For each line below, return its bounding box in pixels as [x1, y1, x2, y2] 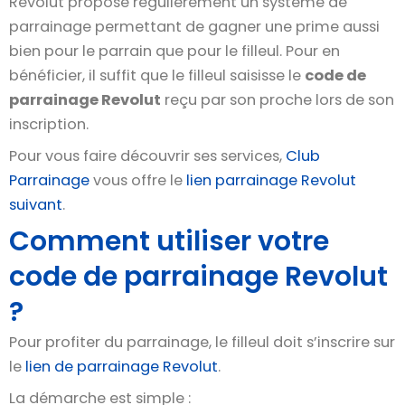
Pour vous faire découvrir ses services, [9, 145, 286, 166]
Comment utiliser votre [9, 222, 329, 261]
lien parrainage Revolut [186, 169, 356, 191]
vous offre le [89, 169, 186, 191]
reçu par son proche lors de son [161, 89, 394, 110]
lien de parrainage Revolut [25, 356, 218, 378]
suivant [9, 193, 62, 215]
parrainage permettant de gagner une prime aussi [9, 15, 380, 37]
